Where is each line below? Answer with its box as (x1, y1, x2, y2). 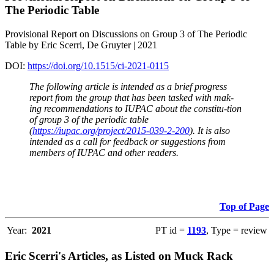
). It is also (190, 125, 230, 136)
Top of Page (220, 201, 269, 212)
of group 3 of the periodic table (29, 114, 149, 125)
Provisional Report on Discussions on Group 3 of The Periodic (5, 29, 247, 40)
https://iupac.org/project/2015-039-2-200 (32, 125, 190, 136)
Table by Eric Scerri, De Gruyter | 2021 (5, 40, 157, 51)
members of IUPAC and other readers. (29, 147, 179, 158)
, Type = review (206, 225, 267, 236)
